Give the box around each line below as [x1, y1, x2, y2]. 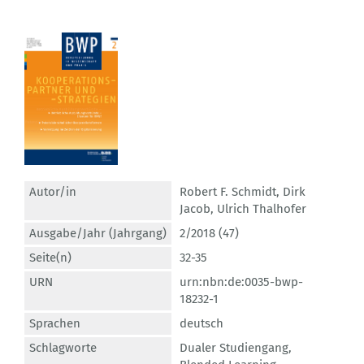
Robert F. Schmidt [180, 184, 276, 200]
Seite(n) [29, 250, 71, 266]
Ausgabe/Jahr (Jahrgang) [29, 226, 167, 241]
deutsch [180, 316, 223, 331]
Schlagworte [29, 340, 97, 356]
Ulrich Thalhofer [217, 201, 306, 217]
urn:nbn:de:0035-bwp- [180, 275, 303, 290]
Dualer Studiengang [180, 340, 288, 356]
